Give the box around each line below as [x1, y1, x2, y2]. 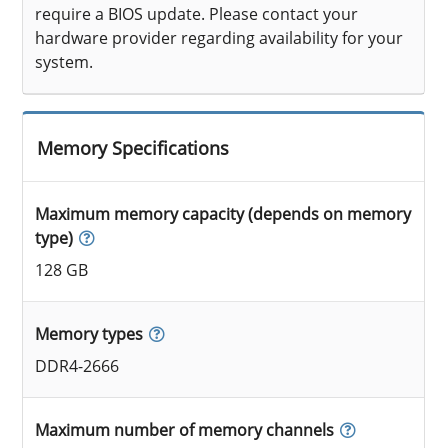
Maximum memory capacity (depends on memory [35, 202, 412, 225]
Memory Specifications [37, 135, 230, 161]
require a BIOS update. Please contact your [35, 2, 359, 25]
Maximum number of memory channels [35, 418, 335, 441]
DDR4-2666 [35, 354, 120, 377]
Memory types [35, 322, 144, 345]
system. [35, 50, 94, 73]
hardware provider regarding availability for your [35, 26, 404, 49]
